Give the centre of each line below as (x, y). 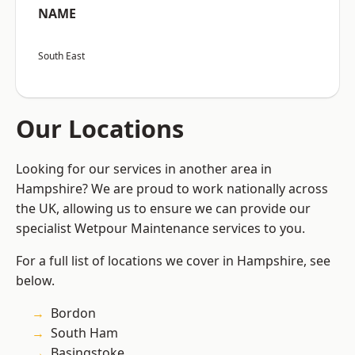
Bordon (73, 313)
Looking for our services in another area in (144, 169)
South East (61, 56)
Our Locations (100, 129)
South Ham (84, 333)
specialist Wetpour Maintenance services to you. (160, 229)
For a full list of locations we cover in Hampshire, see (173, 261)
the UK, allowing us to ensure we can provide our (163, 209)
